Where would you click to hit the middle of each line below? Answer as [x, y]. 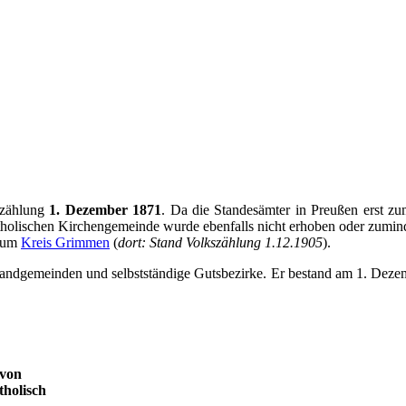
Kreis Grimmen [65, 242]
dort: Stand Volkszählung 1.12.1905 [220, 242]
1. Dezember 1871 [106, 209]
